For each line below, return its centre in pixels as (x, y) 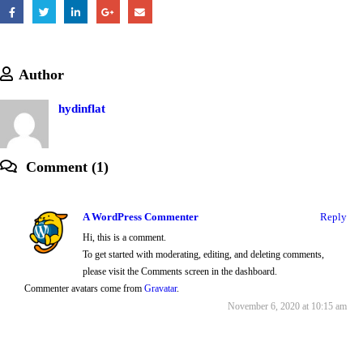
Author (41, 75)
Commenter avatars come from (84, 289)
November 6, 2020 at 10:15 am (287, 307)
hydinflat (82, 109)
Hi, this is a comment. (124, 238)
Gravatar (160, 289)
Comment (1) (65, 167)
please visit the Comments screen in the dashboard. (180, 272)
